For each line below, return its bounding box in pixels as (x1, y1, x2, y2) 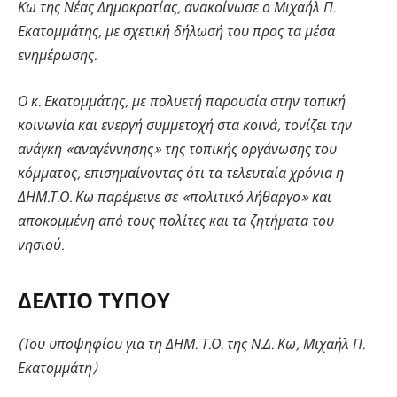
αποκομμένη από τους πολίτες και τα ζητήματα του (18, 212, 334, 230)
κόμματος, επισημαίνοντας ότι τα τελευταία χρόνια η (18, 164, 344, 182)
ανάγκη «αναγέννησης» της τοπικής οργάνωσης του (18, 140, 337, 158)
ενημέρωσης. (18, 47, 97, 65)
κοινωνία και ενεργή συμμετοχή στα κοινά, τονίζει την (18, 116, 352, 134)
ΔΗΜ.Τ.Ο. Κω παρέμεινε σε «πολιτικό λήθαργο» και (18, 188, 331, 206)
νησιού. (18, 236, 64, 253)
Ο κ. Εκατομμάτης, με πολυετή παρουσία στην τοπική (18, 92, 346, 110)
